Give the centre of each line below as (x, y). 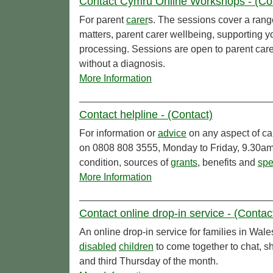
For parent (103, 20)
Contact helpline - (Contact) (146, 115)
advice (172, 133)
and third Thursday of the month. (149, 261)
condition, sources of (125, 163)
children (136, 247)
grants (184, 163)
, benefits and (228, 163)
